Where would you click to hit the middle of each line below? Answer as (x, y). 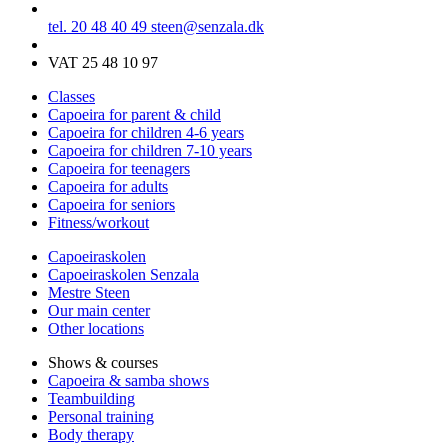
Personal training (101, 416)
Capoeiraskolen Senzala (123, 274)
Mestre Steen (89, 292)
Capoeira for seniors (111, 204)
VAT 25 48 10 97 (103, 62)
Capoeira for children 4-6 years (146, 132)
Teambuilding (91, 398)
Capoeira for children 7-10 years (150, 150)
